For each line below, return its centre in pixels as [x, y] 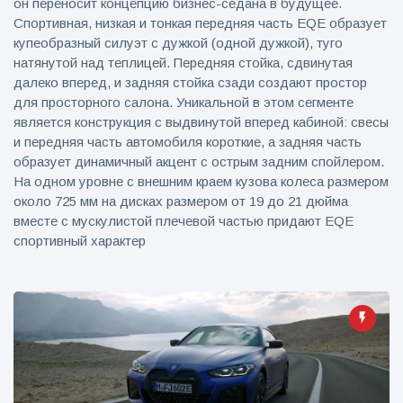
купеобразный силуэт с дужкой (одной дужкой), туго [178, 43]
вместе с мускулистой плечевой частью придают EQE [184, 221]
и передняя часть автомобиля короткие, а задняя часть [188, 142]
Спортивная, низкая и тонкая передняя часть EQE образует [200, 23]
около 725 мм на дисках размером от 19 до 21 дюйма [181, 201]
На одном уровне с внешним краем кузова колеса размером [201, 181]
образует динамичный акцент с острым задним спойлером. [199, 161]
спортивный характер [80, 241]
